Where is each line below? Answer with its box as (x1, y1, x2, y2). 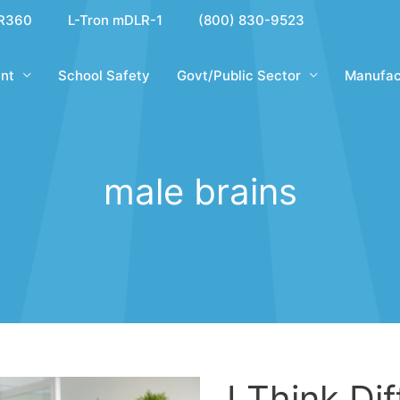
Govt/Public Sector (177, 66, 301, 84)
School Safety (58, 66, 150, 84)
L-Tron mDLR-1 (68, 12, 162, 29)
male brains (103, 170, 297, 214)
